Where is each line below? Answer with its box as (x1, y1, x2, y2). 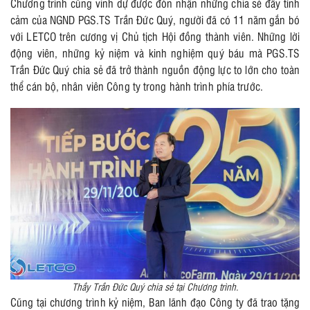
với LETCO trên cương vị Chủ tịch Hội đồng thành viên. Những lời (10, 28, 300, 44)
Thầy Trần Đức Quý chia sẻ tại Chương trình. (71, 280, 239, 293)
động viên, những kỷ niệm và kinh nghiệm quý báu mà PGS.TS (10, 44, 300, 60)
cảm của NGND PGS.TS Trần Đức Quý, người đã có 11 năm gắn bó (10, 11, 300, 27)
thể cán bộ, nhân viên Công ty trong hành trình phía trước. (10, 77, 263, 93)
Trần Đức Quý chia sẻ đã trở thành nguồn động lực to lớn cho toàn (10, 61, 300, 77)
